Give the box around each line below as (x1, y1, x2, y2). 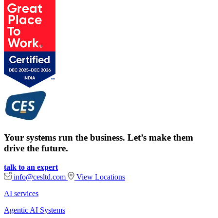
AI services (4, 189, 38, 198)
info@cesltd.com (12, 173, 68, 181)
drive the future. (4, 143, 68, 154)
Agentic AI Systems (4, 206, 65, 214)
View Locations (74, 173, 125, 181)
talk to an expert (4, 163, 58, 171)
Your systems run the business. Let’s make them (4, 132, 193, 143)
